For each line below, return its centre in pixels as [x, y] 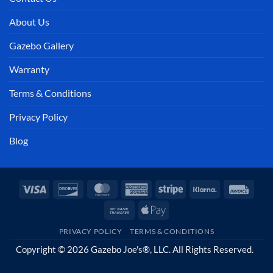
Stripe [194, 188]
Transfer [148, 223]
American [167, 188]
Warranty [29, 69]
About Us [29, 22]
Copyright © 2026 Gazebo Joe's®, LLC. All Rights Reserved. [136, 250]
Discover [98, 188]
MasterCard [139, 188]
